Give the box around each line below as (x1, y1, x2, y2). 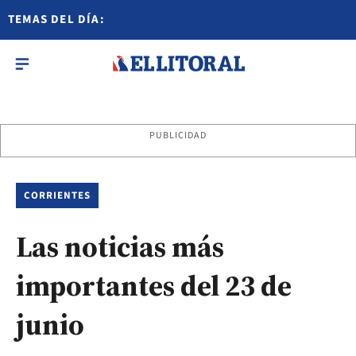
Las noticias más (16, 227, 224, 266)
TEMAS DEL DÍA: (8, 11, 105, 28)
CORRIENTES (24, 188, 91, 203)
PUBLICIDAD (149, 129, 207, 142)
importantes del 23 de (16, 266, 292, 305)
